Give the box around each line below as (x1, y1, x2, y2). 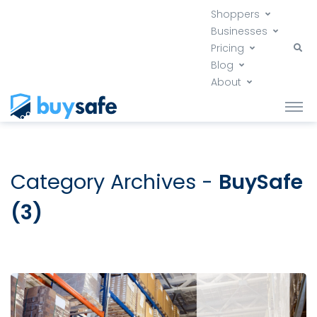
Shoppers (211, 7, 260, 21)
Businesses (211, 24, 267, 38)
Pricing (211, 41, 244, 55)
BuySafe (219, 168, 303, 197)
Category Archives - (11, 168, 219, 197)
